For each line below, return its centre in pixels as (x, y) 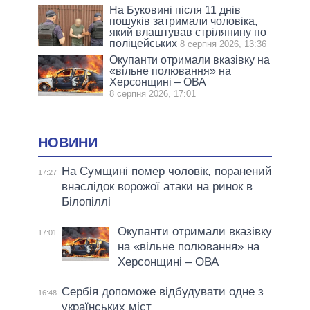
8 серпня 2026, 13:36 (224, 44)
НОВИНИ (68, 143)
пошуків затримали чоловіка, (184, 21)
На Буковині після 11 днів (175, 10)
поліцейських (144, 44)
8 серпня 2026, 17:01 (153, 94)
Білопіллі (86, 202)
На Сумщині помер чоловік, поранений (166, 172)
